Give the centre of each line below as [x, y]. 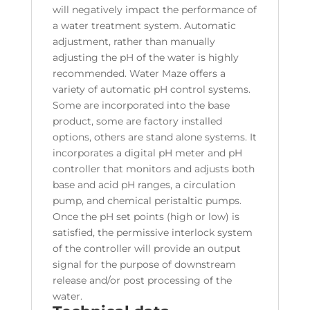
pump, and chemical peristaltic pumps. [147, 201]
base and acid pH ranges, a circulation [144, 185]
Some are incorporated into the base [141, 106]
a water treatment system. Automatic [144, 26]
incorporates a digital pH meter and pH [147, 153]
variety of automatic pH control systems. [151, 90]
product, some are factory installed [137, 121]
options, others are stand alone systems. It [154, 137]
